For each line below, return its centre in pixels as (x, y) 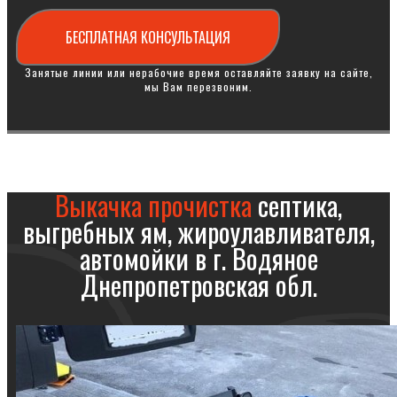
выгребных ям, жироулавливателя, (198, 232)
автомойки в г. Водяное (198, 258)
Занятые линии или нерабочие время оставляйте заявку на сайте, (198, 72)
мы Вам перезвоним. (198, 86)
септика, (297, 205)
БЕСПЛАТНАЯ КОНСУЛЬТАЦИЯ (148, 37)
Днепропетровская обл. (198, 285)
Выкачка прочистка (153, 205)
